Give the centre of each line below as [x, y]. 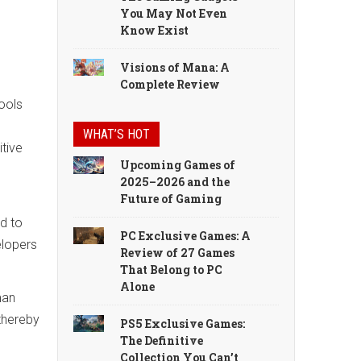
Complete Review [170, 84]
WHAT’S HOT [116, 134]
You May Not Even [174, 13]
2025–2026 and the [175, 181]
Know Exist [155, 30]
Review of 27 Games [178, 252]
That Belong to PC [172, 269]
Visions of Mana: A [175, 67]
